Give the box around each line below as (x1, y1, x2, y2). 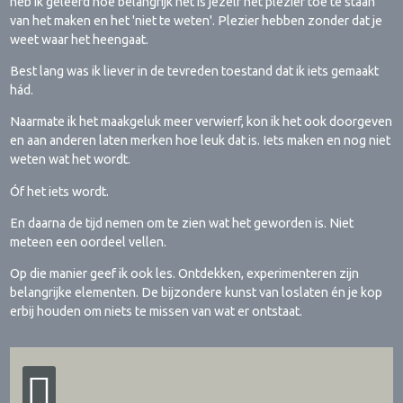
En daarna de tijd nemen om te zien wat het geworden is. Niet (10, 216, 354, 230)
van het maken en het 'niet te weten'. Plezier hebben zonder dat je (10, 13, 383, 28)
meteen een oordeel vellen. (10, 235, 167, 249)
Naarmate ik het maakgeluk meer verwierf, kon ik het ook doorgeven (10, 114, 393, 130)
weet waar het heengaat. (10, 31, 152, 47)
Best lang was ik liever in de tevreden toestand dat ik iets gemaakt (10, 64, 380, 79)
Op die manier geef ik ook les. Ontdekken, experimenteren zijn (10, 266, 360, 282)
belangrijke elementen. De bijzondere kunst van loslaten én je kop (10, 285, 383, 300)
